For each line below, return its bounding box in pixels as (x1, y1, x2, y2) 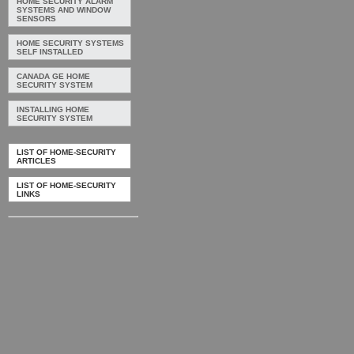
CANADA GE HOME (17, 72, 90, 81)
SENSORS (17, 14, 56, 23)
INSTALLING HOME (17, 105, 89, 114)
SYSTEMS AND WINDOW (17, 6, 111, 14)
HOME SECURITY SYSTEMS (17, 39, 124, 47)
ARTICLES (17, 156, 56, 165)
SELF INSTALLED (17, 47, 83, 56)
